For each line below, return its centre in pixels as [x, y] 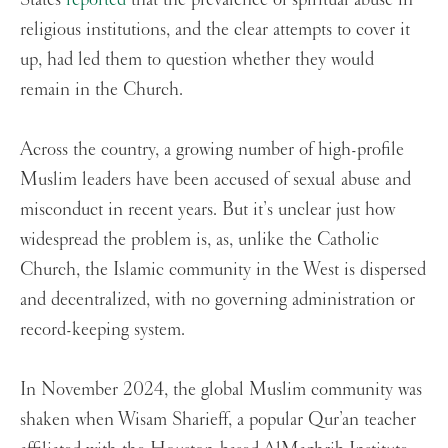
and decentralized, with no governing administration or [217, 299]
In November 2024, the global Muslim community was [221, 389]
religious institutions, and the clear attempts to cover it [215, 29]
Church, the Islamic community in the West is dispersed [223, 269]
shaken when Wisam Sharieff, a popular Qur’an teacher [218, 419]
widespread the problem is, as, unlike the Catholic [199, 239]
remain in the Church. [104, 89]
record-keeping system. [105, 329]
